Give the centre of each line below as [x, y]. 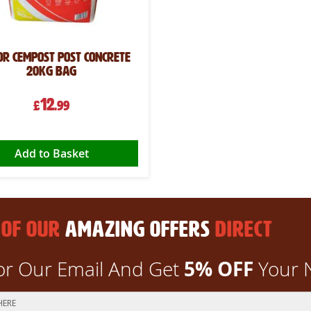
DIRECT [243, 229]
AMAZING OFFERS [137, 229]
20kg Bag [51, 71]
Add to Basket [51, 154]
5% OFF [218, 269]
